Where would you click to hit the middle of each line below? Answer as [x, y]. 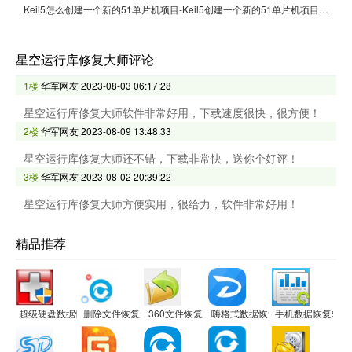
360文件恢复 [176, 313]
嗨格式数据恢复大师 [253, 313]
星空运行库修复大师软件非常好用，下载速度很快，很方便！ [172, 112]
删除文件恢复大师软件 [130, 313]
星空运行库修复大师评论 [85, 59]
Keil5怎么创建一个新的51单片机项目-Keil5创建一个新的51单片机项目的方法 [324, 9]
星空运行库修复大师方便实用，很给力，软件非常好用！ [161, 203]
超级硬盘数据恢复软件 [66, 313]
